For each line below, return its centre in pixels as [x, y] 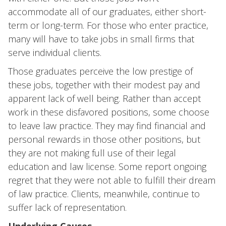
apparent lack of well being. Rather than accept [104, 98]
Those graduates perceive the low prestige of [100, 71]
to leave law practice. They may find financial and [107, 126]
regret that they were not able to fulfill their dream [112, 180]
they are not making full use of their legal [92, 153]
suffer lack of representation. [67, 207]
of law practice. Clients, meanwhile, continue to [104, 194]
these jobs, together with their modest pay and [104, 85]
